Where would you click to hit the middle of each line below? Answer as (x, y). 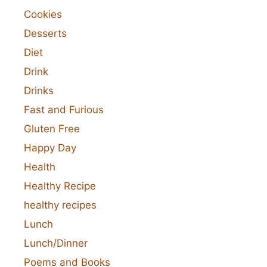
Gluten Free (52, 129)
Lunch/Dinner (56, 243)
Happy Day (50, 148)
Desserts (45, 34)
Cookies (43, 15)
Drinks (39, 91)
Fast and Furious (64, 110)
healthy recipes (60, 205)
